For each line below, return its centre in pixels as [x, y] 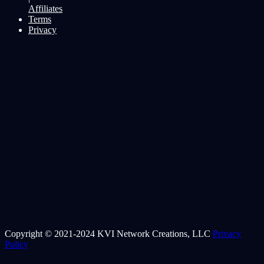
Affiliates [45, 8]
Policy [16, 244]
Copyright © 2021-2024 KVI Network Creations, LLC [109, 233]
